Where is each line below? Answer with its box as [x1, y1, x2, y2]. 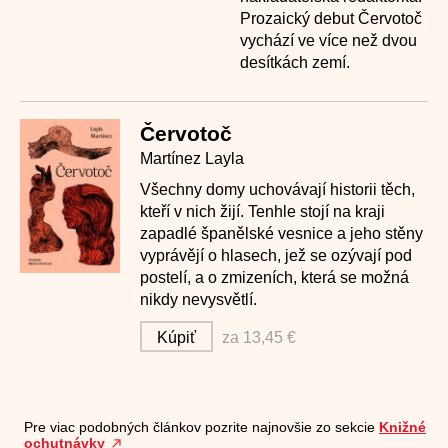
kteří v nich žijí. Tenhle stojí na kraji [140, 203, 385, 220]
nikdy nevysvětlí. [140, 291, 257, 308]
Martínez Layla [140, 150, 244, 167]
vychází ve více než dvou [240, 32, 417, 49]
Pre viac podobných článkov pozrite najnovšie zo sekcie [24, 419, 380, 435]
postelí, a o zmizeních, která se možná [140, 269, 409, 286]
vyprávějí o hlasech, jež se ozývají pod [140, 247, 412, 264]
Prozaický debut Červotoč [240, 10, 422, 27]
